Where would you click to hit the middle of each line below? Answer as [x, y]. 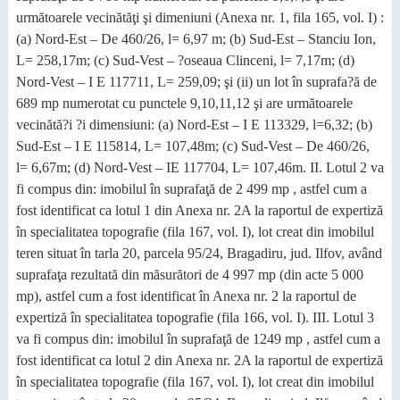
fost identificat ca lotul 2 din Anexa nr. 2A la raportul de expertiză [199, 360]
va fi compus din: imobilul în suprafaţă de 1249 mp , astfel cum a [198, 339]
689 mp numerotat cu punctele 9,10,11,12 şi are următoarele [184, 103]
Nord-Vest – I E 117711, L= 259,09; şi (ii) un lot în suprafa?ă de [196, 82]
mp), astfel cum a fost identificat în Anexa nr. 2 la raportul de [186, 296]
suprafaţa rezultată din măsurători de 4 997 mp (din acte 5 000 [189, 275]
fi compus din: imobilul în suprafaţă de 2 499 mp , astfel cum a [191, 189]
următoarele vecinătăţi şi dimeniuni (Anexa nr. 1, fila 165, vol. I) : [200, 17]
